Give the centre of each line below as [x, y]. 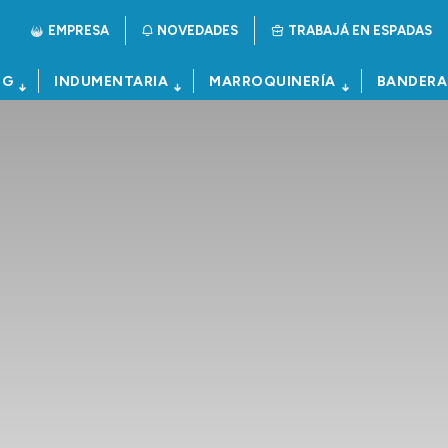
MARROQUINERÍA [272, 81]
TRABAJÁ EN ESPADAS [360, 30]
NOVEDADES [197, 30]
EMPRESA [78, 30]
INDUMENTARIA [111, 81]
